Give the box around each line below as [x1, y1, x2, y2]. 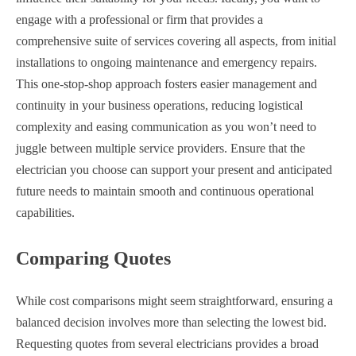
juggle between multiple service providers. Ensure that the [16, 141, 305, 155]
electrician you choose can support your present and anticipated [16, 163, 332, 176]
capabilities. [16, 206, 75, 219]
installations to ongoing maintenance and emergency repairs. [16, 56, 317, 69]
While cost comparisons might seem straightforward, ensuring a [16, 293, 333, 308]
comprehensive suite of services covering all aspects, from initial [16, 34, 336, 48]
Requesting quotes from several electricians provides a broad [16, 336, 319, 350]
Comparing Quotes [16, 248, 171, 269]
